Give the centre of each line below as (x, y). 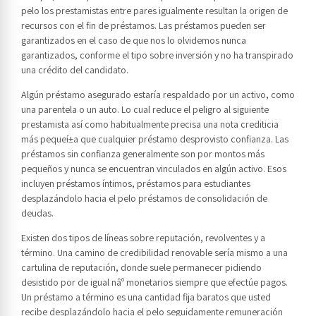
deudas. (37, 213)
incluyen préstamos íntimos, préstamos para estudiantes (136, 184)
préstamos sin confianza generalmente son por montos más (143, 154)
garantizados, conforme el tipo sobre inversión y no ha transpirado (157, 55)
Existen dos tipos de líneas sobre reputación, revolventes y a (143, 238)
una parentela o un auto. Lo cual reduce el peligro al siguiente (145, 110)
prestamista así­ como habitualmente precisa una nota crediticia (150, 124)
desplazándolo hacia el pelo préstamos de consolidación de (144, 199)
